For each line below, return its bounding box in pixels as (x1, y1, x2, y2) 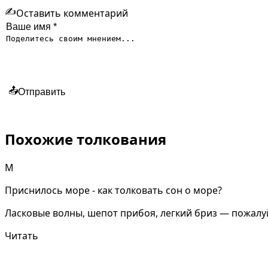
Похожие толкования (5, 129, 166, 150)
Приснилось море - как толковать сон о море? (5, 184, 222, 197)
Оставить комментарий (16, 6, 128, 20)
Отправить (18, 86, 65, 97)
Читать (5, 229, 38, 243)
